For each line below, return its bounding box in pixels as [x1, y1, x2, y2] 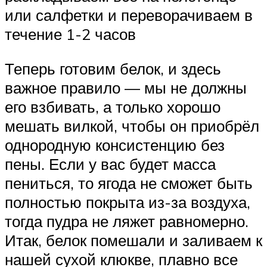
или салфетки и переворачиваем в [5, 5, 253, 24]
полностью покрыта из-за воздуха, [5, 192, 250, 212]
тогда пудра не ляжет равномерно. [5, 211, 249, 231]
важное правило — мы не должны [5, 77, 247, 97]
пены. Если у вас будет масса [5, 154, 216, 173]
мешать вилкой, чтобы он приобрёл [5, 116, 259, 135]
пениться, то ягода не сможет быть [5, 173, 253, 193]
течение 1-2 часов [5, 24, 136, 44]
